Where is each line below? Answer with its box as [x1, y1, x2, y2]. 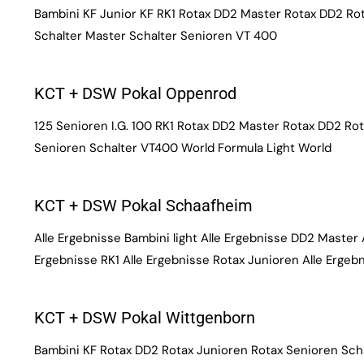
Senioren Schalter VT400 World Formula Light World [34, 140, 331, 156]
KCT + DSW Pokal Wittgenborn [34, 308, 255, 327]
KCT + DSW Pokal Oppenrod [34, 84, 236, 103]
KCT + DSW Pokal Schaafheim [34, 196, 253, 215]
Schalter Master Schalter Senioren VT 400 [34, 28, 277, 44]
